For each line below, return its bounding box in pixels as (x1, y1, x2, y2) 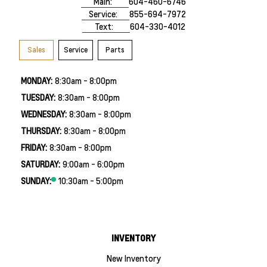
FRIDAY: (20, 141, 47, 153)
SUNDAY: (20, 175, 51, 186)
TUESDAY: (20, 91, 55, 103)
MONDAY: (20, 74, 52, 86)
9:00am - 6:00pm (62, 158, 125, 169)
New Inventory (106, 252, 161, 263)
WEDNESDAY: (20, 108, 67, 119)
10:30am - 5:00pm (58, 175, 123, 186)
